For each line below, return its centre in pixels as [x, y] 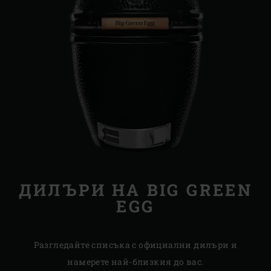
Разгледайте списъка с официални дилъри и [135, 244]
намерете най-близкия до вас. [135, 261]
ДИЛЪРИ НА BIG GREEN [135, 190]
